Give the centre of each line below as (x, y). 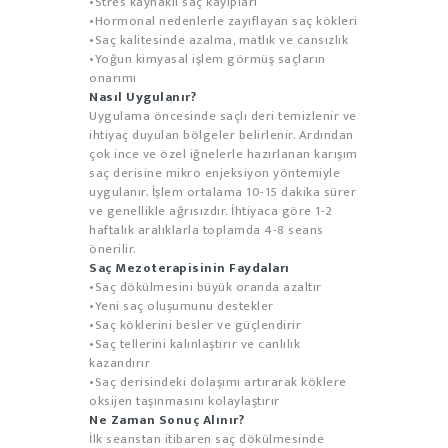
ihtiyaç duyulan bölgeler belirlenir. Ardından (221, 134)
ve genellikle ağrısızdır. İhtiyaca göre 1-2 (211, 210)
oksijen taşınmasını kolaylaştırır (184, 400)
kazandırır (119, 362)
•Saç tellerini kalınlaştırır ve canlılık (194, 343)
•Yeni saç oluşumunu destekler (181, 305)
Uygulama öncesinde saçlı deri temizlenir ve (223, 115)
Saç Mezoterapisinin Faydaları (189, 267)
